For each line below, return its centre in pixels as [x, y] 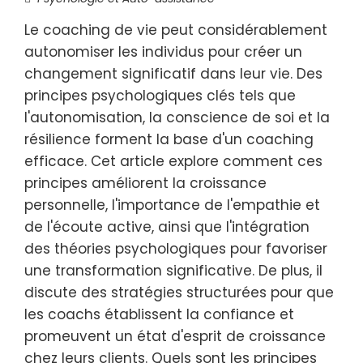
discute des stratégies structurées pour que [179, 293]
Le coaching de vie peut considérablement [176, 30]
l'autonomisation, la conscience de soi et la [177, 117]
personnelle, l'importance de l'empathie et [172, 205]
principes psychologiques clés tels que [160, 96]
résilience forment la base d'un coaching [169, 139]
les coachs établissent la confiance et [159, 314]
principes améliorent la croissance [145, 183]
